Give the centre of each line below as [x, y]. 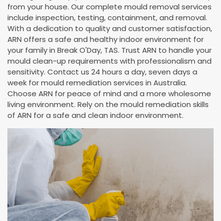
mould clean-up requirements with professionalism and [110, 61]
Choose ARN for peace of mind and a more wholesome [109, 93]
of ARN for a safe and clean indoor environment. [95, 115]
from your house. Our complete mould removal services [110, 6]
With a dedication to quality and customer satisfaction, [110, 28]
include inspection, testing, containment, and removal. [107, 17]
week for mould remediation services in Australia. [97, 82]
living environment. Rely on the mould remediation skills [108, 104]
